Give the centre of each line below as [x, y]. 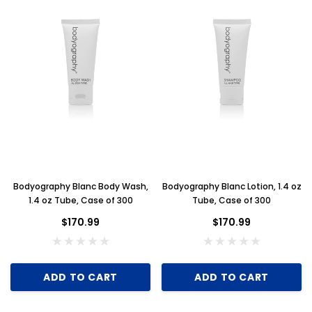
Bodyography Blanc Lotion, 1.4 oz [232, 186]
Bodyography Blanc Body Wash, [80, 186]
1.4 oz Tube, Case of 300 [80, 200]
